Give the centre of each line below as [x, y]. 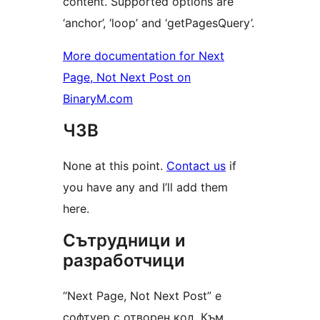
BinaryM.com [98, 99]
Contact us [196, 166]
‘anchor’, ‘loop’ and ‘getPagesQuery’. [159, 23]
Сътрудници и [124, 241]
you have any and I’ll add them [145, 187]
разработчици [124, 261]
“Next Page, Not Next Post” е [142, 296]
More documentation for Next [144, 56]
